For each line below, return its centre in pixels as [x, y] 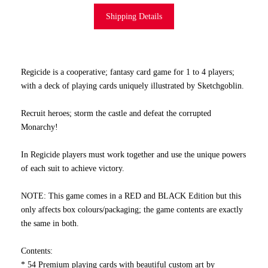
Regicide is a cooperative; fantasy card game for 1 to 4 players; [128, 72]
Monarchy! [39, 127]
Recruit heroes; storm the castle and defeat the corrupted [116, 113]
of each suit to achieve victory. [73, 168]
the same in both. [50, 223]
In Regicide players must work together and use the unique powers [133, 154]
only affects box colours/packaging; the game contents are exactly [132, 209]
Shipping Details [134, 16]
